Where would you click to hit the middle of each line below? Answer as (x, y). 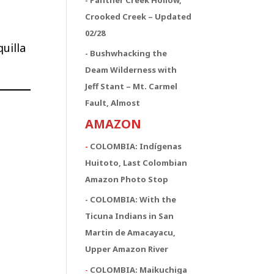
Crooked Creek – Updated (139, 16)
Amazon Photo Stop (127, 179)
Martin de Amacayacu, (131, 232)
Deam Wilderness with (131, 70)
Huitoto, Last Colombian (136, 162)
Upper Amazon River (127, 249)
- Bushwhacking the (126, 53)
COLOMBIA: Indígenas (136, 146)
